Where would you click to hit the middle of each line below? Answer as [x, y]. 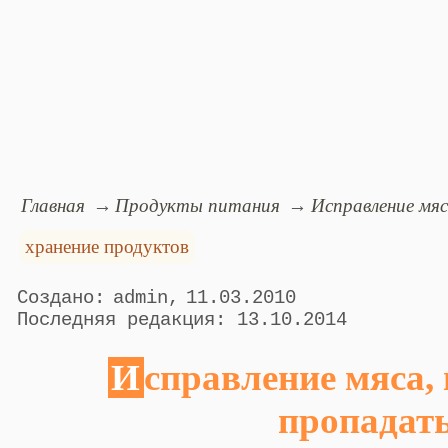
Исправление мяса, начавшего [126, 377]
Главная [52, 205]
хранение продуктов [106, 246]
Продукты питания [198, 205]
